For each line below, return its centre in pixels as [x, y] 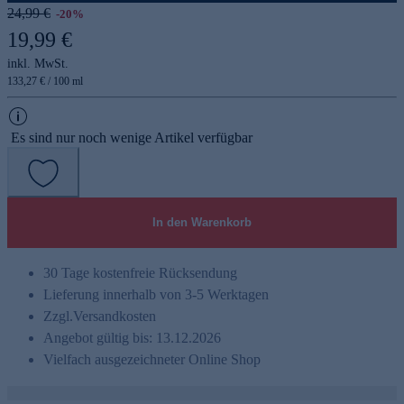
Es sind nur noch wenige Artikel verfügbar [132, 137]
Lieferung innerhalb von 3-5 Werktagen [156, 294]
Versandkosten [115, 316]
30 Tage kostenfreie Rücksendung [140, 272]
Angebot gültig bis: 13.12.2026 [132, 337]
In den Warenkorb [202, 222]
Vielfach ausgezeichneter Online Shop [152, 359]
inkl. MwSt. [38, 63]
